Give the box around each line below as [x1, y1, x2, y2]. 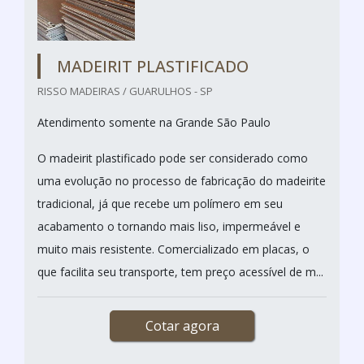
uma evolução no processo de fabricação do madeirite [37, 172, 326, 188]
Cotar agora [145, 316, 219, 335]
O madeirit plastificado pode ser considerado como [37, 149, 308, 166]
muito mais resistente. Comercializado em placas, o [37, 240, 310, 257]
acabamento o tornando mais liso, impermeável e [37, 218, 301, 234]
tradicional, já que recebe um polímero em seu [37, 195, 283, 211]
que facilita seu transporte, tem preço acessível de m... [37, 263, 323, 279]
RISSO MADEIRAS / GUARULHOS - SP [37, 83, 213, 98]
